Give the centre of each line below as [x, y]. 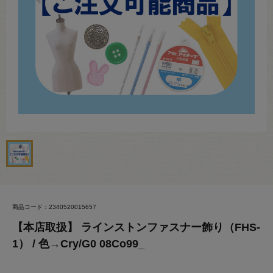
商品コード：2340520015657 [54, 207]
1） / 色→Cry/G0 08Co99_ [78, 244]
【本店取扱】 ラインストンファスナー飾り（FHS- [136, 227]
